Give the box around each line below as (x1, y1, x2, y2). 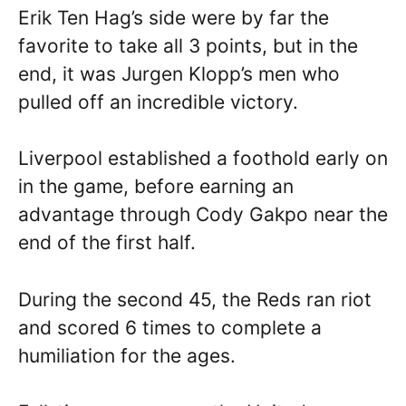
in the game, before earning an (18, 175, 294, 198)
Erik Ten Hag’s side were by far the (18, 5, 329, 29)
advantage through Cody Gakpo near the (18, 203, 388, 226)
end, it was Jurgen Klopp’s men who (18, 62, 340, 85)
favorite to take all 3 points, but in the (18, 34, 358, 57)
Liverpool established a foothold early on (18, 147, 388, 169)
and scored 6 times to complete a (18, 315, 322, 339)
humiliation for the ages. (18, 343, 236, 367)
